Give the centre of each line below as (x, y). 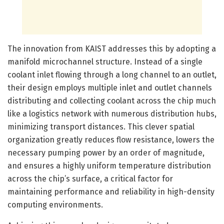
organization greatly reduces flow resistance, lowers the (111, 139)
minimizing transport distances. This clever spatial (101, 126)
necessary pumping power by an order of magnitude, (106, 152)
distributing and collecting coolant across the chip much (112, 100)
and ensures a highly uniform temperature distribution (109, 165)
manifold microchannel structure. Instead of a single (105, 61)
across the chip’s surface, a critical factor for (90, 178)
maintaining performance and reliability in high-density (111, 191)
